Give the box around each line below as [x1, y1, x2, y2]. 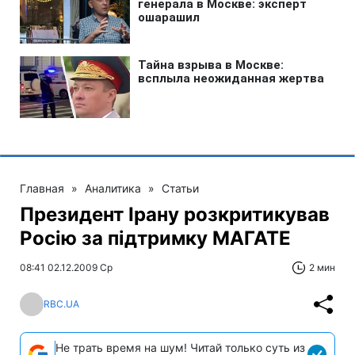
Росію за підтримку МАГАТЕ [20, 226, 291, 250]
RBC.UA [44, 298, 79, 311]
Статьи [162, 181, 199, 195]
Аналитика [85, 181, 141, 195]
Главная [20, 181, 64, 195]
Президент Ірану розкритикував [20, 202, 330, 226]
